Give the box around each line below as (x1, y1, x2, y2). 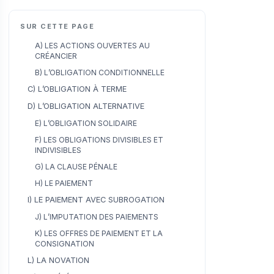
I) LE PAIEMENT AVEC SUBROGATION (28, 194, 165, 204)
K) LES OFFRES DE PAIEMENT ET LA (35, 228, 163, 238)
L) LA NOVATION (28, 255, 89, 265)
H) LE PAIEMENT (35, 178, 93, 188)
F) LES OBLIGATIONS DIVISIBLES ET (35, 135, 163, 144)
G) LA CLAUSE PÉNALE (35, 161, 117, 171)
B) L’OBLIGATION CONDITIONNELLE (35, 67, 165, 77)
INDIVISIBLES (35, 145, 81, 155)
